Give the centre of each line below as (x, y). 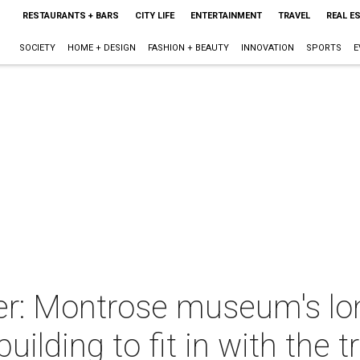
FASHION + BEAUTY (188, 48)
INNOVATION (267, 48)
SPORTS (323, 48)
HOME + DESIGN (101, 48)
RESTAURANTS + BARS (70, 16)
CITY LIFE (154, 16)
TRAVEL (294, 16)
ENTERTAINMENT (226, 16)
